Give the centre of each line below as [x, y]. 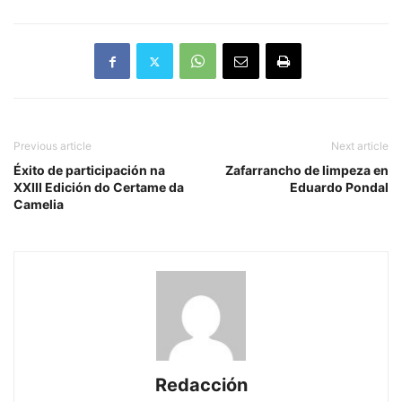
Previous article [52, 146]
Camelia [39, 204]
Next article [360, 146]
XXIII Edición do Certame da [99, 187]
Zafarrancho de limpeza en [307, 170]
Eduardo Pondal [339, 187]
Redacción [201, 385]
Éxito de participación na [89, 170]
